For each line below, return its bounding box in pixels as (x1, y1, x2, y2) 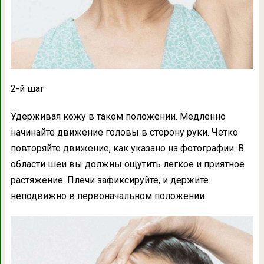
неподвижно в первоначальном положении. (10, 190, 206, 202)
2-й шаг (10, 82, 44, 94)
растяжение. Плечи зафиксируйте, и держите (10, 174, 209, 186)
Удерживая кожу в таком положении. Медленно (10, 110, 226, 122)
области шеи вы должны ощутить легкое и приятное (10, 158, 245, 170)
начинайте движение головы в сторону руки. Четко (10, 126, 238, 138)
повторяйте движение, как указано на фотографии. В (10, 142, 244, 154)
